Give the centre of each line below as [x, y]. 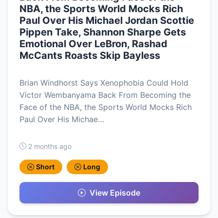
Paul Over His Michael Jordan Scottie [107, 20]
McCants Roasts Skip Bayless [90, 55]
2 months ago [50, 146]
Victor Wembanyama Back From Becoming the [105, 95]
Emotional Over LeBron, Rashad [93, 44]
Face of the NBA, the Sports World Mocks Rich [106, 107]
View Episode [115, 192]
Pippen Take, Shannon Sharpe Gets [103, 32]
